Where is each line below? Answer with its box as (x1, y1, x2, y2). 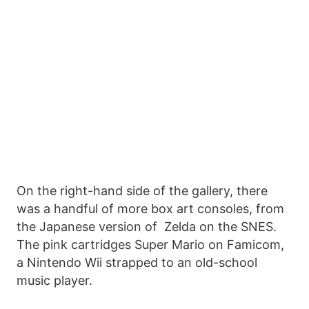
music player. (17, 273, 92, 288)
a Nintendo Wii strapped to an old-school (17, 255, 257, 270)
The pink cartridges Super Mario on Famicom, (17, 237, 284, 252)
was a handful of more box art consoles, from (17, 201, 284, 217)
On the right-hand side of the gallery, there (17, 183, 268, 199)
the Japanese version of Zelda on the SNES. (17, 219, 277, 235)
